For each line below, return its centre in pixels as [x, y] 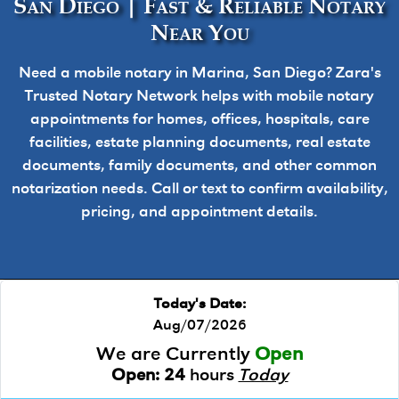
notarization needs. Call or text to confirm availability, [199, 189]
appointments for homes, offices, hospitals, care [199, 120]
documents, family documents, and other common [199, 166]
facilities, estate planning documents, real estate [199, 143]
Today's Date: [199, 305]
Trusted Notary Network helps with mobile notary [199, 97]
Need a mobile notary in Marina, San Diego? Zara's [199, 73]
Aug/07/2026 [199, 326]
